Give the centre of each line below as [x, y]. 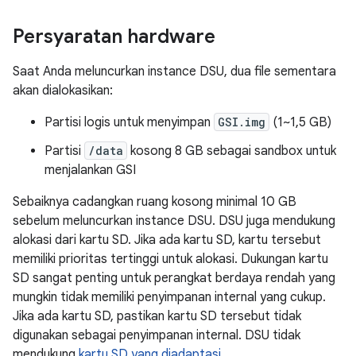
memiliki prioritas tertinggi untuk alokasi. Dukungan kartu [170, 259]
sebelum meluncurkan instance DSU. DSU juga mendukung [174, 221]
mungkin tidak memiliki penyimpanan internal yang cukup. [169, 297]
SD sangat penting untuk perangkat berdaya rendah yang [174, 278]
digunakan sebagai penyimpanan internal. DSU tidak [157, 335]
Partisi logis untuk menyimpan [129, 122]
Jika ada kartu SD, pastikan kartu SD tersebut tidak [157, 316]
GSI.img [242, 122]
